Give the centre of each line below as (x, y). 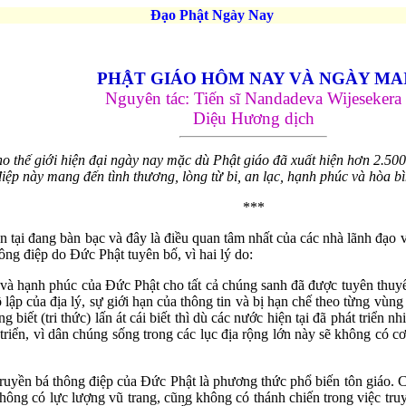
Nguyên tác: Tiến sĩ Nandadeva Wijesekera (253, 98)
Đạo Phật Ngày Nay (201, 15)
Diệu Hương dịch (253, 118)
